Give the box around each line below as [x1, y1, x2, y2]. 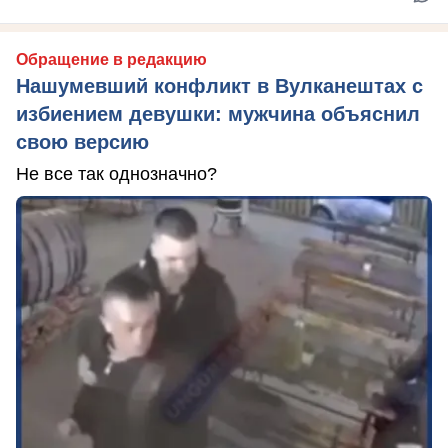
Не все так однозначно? [16, 164, 217, 184]
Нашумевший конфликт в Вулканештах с [16, 75, 423, 97]
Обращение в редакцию [16, 51, 207, 68]
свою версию [16, 131, 149, 153]
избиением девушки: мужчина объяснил [16, 103, 420, 125]
